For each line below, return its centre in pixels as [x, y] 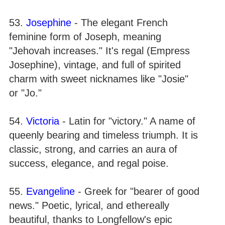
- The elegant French [120, 23]
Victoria [43, 121]
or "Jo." [25, 93]
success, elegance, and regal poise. [89, 163]
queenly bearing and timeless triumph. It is [103, 135]
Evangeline [50, 191]
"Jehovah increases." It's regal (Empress [99, 51]
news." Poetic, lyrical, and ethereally [89, 205]
